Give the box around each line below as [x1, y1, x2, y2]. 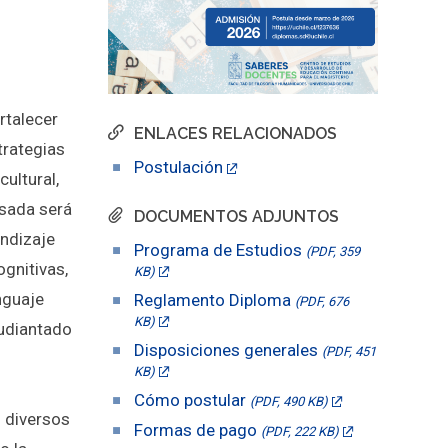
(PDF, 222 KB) [260, 423, 339, 439]
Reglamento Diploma [133, 289, 295, 310]
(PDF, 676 [294, 293, 349, 309]
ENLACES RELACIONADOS [133, 123, 337, 143]
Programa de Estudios [133, 239, 306, 260]
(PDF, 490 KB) [249, 393, 328, 409]
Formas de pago [133, 419, 261, 440]
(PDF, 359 [305, 243, 360, 259]
